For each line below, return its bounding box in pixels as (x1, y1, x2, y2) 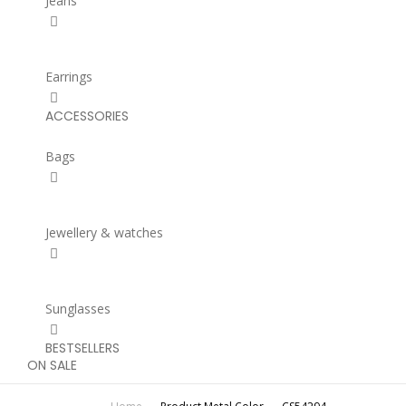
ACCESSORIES (45, 107, 129, 125)
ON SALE (27, 356, 77, 374)
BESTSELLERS (45, 339, 120, 357)
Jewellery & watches (45, 224, 163, 241)
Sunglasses (45, 300, 111, 317)
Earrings (45, 68, 92, 85)
